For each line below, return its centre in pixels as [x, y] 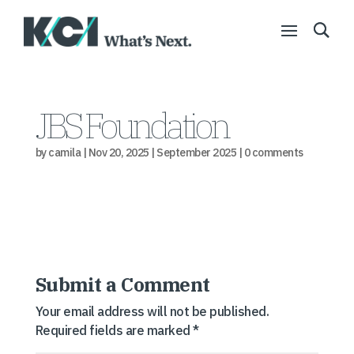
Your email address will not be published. [152, 311]
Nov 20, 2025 [119, 153]
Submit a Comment [122, 284]
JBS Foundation [131, 125]
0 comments [273, 153]
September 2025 [197, 153]
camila [65, 153]
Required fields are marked [114, 330]
